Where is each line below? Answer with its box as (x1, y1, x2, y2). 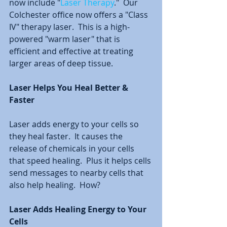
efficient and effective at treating (9, 45, 135, 57)
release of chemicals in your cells (9, 142, 136, 154)
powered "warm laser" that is (9, 33, 122, 45)
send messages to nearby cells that (9, 167, 145, 178)
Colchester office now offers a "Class (9, 9, 150, 20)
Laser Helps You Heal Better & (9, 82, 130, 93)
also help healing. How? (9, 179, 100, 191)
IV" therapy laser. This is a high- (9, 21, 130, 32)
